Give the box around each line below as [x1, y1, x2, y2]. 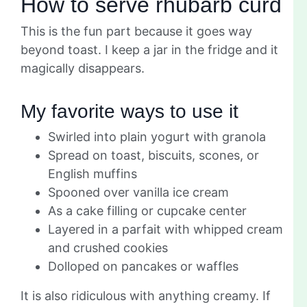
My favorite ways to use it [21, 100, 238, 122]
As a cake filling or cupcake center [48, 203, 247, 218]
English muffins [48, 166, 137, 181]
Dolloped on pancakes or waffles [48, 258, 238, 273]
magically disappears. [21, 60, 145, 75]
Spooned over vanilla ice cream [48, 184, 229, 199]
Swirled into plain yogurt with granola [48, 129, 266, 144]
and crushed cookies [48, 240, 168, 255]
